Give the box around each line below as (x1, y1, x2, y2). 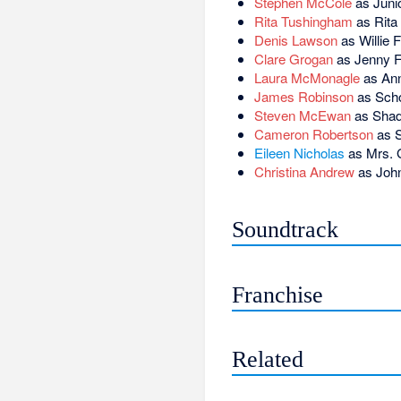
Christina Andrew (253, 162, 354, 182)
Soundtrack (232, 216, 339, 243)
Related (232, 346, 304, 373)
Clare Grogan (253, 49, 333, 69)
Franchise (232, 281, 324, 308)
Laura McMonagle (253, 68, 360, 88)
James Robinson (253, 87, 354, 107)
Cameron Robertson (253, 124, 373, 144)
